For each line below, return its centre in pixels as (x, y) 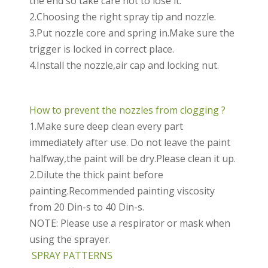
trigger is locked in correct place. (101, 49)
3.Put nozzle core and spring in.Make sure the (132, 33)
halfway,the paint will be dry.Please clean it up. (132, 158)
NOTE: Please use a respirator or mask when (130, 223)
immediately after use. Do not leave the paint (130, 142)
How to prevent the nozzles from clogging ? (127, 110)
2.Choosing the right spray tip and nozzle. (122, 17)
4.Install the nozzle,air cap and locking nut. (124, 66)
